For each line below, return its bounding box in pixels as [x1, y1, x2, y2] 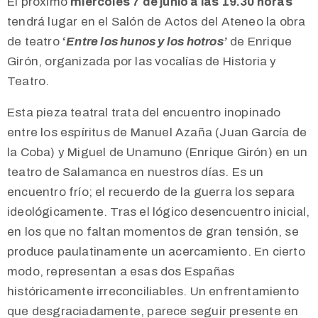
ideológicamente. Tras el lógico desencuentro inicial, [7, 205, 310, 219]
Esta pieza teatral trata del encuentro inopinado [7, 106, 281, 120]
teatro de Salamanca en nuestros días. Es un [7, 165, 264, 180]
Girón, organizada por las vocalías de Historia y [7, 55, 277, 69]
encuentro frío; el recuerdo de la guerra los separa [7, 185, 295, 199]
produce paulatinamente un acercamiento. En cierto [7, 245, 305, 259]
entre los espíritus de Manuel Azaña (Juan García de [7, 126, 307, 140]
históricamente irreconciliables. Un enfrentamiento [7, 285, 300, 299]
